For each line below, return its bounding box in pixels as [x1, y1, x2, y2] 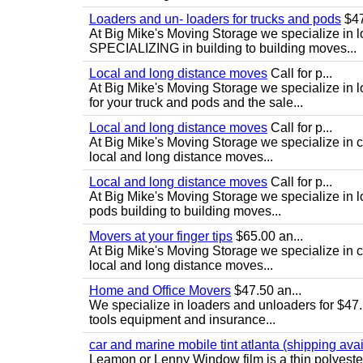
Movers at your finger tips [89, 229, 233, 243]
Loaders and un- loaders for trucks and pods [89, 12, 341, 26]
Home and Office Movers [89, 284, 231, 297]
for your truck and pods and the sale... [89, 96, 303, 109]
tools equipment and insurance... [89, 313, 275, 327]
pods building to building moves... [89, 204, 281, 218]
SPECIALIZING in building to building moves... [89, 41, 357, 55]
